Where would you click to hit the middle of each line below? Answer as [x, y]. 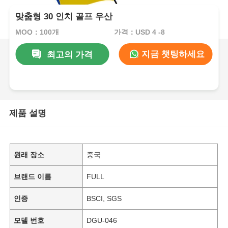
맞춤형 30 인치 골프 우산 [64, 17]
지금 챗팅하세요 [172, 54]
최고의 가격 [69, 54]
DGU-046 [102, 220]
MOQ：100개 [37, 32]
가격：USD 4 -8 [139, 32]
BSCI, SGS [104, 198]
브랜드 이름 [33, 176]
